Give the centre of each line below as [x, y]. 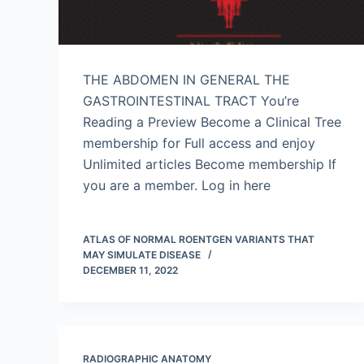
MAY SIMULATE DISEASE [142, 255]
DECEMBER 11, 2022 [130, 270]
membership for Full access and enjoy [199, 143]
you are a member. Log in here [177, 185]
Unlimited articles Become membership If [210, 164]
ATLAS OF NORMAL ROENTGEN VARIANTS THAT [199, 239]
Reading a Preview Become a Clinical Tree [212, 122]
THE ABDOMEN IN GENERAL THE [186, 80]
